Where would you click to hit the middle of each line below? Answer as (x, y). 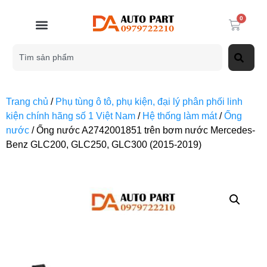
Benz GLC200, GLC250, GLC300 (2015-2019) (104, 145)
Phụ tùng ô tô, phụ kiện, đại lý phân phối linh (149, 102)
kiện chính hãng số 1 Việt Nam (71, 116)
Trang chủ (27, 102)
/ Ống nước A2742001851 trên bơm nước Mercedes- (142, 130)
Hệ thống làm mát (180, 116)
